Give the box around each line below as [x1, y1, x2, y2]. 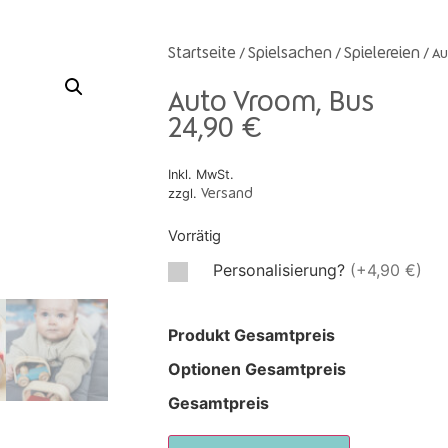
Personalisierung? [212, 259, 350, 280]
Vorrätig [167, 227, 221, 246]
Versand [200, 187, 253, 202]
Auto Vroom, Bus [167, 89, 374, 119]
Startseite [167, 45, 236, 62]
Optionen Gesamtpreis [167, 358, 346, 379]
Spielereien [343, 45, 420, 62]
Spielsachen [247, 45, 332, 62]
